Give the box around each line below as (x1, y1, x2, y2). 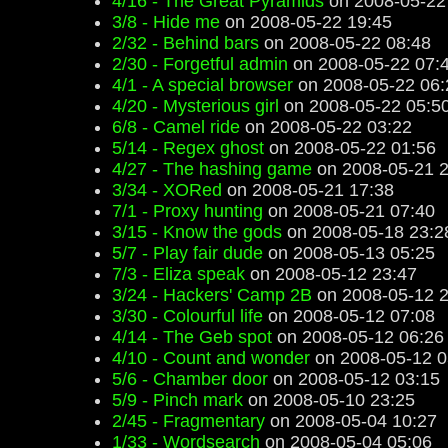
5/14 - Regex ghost (112, 138, 264, 158)
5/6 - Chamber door (112, 369, 268, 389)
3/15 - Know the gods (112, 222, 282, 242)
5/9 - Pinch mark (112, 390, 243, 410)
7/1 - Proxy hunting (112, 201, 263, 221)
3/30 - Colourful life (112, 306, 263, 326)
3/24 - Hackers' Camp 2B (112, 285, 312, 305)
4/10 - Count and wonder (112, 348, 310, 368)
